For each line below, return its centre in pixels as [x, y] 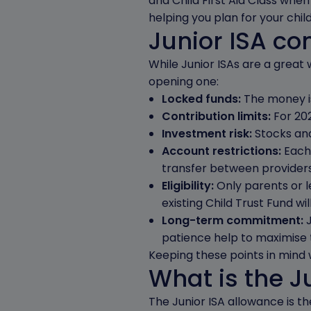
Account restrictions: [221, 151]
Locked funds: [201, 99]
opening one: [184, 82]
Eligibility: [187, 186]
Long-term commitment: [234, 220]
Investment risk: [207, 134]
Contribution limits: [216, 116]
